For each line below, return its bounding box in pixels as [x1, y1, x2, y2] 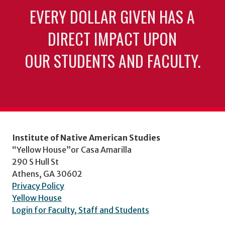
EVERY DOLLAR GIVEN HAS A [30, 4, 195, 28]
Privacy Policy [12, 181, 64, 191]
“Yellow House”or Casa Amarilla [12, 145, 132, 155]
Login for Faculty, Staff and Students [12, 205, 149, 215]
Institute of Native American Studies [12, 133, 160, 143]
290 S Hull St [12, 157, 59, 167]
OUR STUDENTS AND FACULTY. [24, 48, 200, 72]
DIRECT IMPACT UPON [48, 26, 177, 50]
